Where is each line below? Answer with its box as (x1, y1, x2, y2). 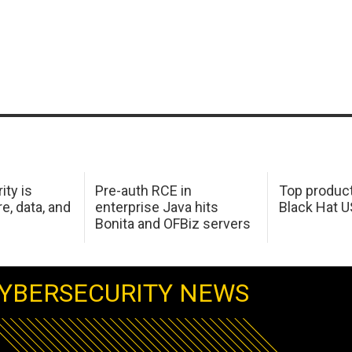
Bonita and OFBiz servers (95, 215, 251, 233)
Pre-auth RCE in (95, 182, 192, 200)
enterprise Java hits (95, 199, 219, 216)
